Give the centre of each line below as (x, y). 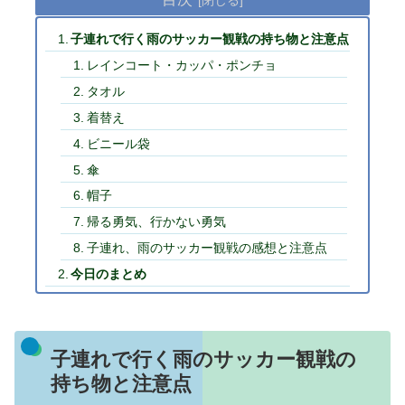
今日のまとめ (109, 274)
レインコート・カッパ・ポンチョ (181, 66)
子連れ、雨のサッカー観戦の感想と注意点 (207, 248)
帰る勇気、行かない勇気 (156, 222)
